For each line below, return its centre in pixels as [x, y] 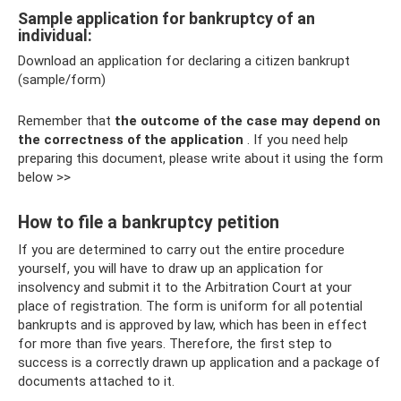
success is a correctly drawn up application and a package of [199, 362]
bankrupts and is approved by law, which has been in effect [192, 324]
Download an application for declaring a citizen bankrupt [184, 60]
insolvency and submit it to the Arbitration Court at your [185, 287]
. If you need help [296, 139]
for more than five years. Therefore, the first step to [175, 343]
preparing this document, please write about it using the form [200, 158]
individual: [55, 35]
